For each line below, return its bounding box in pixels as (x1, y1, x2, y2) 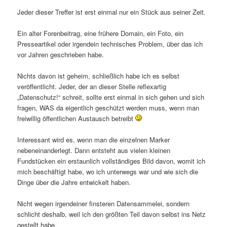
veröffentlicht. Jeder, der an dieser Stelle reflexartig (17, 82, 167, 92)
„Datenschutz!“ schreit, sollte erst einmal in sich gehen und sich (17, 92, 205, 102)
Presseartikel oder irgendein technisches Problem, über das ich (17, 39, 203, 49)
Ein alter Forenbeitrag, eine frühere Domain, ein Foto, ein (17, 28, 184, 38)
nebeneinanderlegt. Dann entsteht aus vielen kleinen (17, 145, 171, 156)
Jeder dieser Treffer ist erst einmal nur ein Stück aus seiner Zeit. (17, 7, 206, 17)
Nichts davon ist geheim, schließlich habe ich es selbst (17, 71, 180, 81)
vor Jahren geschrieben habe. (17, 49, 104, 59)
